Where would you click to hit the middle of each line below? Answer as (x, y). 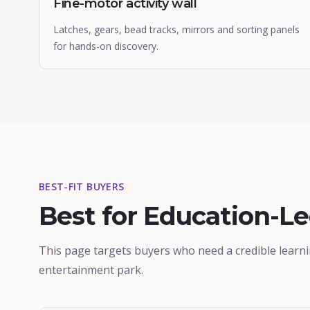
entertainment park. (91, 270)
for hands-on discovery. (106, 46)
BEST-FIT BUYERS (82, 186)
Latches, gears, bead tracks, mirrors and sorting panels (176, 29)
